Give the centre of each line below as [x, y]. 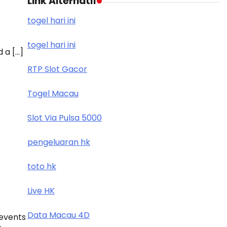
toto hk [42, 166]
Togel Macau [53, 93]
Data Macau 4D [58, 215]
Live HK [41, 191]
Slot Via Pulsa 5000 [64, 118]
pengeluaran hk [59, 142]
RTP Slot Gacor [57, 69]
